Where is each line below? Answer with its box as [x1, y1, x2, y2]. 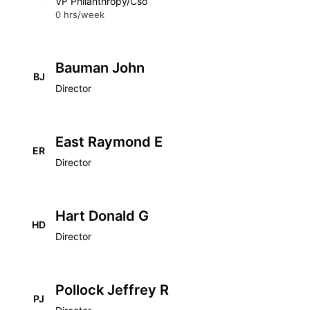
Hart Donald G [55, 208, 149, 224]
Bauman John [55, 60, 145, 76]
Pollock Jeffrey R [55, 282, 169, 298]
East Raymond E [55, 134, 163, 150]
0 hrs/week [55, 9, 104, 20]
